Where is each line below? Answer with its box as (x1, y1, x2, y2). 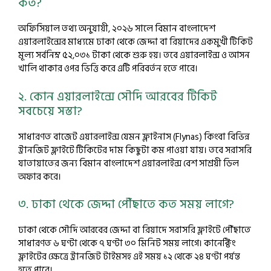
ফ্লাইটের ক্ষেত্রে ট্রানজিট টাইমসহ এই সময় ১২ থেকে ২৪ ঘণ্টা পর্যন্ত (18, 249, 240, 264)
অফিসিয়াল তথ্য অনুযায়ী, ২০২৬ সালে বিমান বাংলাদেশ (18, 21, 215, 36)
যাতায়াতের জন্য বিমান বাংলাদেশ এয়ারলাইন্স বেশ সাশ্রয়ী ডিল (18, 155, 239, 171)
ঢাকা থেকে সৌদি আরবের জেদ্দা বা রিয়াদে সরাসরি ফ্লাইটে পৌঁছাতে (18, 223, 251, 238)
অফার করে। (18, 169, 61, 184)
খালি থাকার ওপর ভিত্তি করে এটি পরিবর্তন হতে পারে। (18, 61, 198, 76)
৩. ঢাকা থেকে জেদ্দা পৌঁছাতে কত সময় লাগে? (18, 195, 234, 214)
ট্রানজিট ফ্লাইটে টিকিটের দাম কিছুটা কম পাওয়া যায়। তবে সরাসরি (18, 142, 252, 158)
